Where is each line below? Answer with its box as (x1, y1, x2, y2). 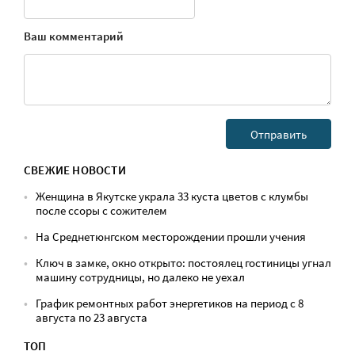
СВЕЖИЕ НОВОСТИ (24, 162, 126, 178)
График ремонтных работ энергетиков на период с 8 (36, 296, 303, 311)
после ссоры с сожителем (36, 203, 167, 219)
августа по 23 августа (36, 310, 147, 326)
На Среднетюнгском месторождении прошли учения (36, 229, 306, 245)
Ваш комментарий (24, 29, 124, 44)
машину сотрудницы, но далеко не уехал (36, 269, 245, 285)
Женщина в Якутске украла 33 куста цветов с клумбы (36, 189, 308, 204)
